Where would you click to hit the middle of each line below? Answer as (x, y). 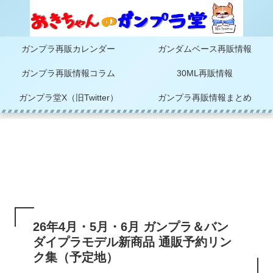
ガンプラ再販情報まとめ (205, 97)
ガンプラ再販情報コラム (68, 73)
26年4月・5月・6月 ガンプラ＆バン (131, 226)
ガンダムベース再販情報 (205, 49)
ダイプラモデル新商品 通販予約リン (132, 242)
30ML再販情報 (205, 73)
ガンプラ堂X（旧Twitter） (68, 97)
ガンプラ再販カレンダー (68, 49)
